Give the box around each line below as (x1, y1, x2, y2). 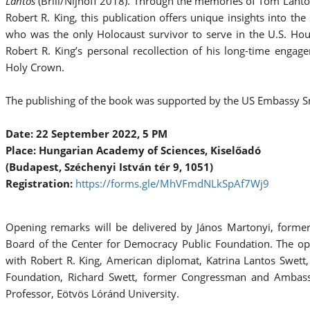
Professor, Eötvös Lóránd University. (6, 286, 179, 300)
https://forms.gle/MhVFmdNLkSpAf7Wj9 (75, 176, 269, 190)
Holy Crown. (6, 60, 73, 74)
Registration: (6, 176, 75, 190)
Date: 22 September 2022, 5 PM (6, 126, 170, 140)
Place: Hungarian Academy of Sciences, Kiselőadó (6, 143, 261, 157)
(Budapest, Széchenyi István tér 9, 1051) (6, 159, 213, 174)
